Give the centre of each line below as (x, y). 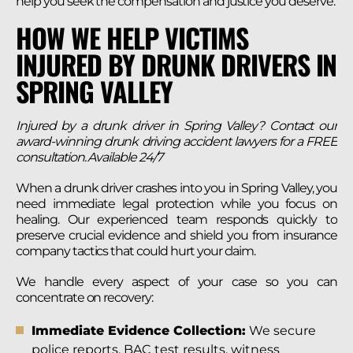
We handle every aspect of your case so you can (176, 282)
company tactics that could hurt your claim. (136, 251)
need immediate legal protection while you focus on (176, 204)
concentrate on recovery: (85, 298)
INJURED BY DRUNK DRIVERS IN (176, 65)
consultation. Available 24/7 (89, 158)
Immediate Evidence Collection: (139, 330)
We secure (281, 330)
